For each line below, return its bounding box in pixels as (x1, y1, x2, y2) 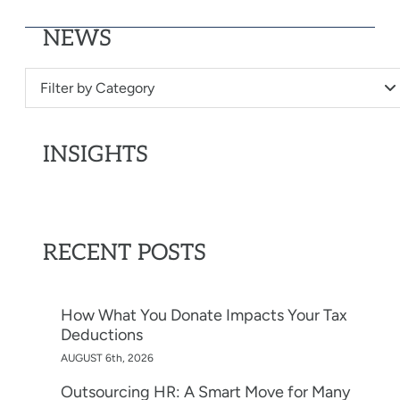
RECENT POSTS (43, 239, 206, 267)
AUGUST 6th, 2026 (61, 351, 154, 364)
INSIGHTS (43, 141, 148, 168)
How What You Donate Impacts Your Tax (61, 304, 347, 325)
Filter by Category (40, 79, 154, 96)
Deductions (61, 324, 143, 345)
